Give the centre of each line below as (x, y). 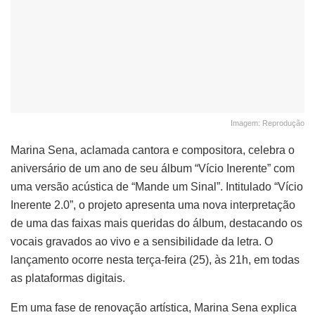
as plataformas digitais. (68, 278)
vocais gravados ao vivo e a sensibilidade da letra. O (142, 241)
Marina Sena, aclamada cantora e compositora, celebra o (153, 150)
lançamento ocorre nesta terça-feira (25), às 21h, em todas (155, 259)
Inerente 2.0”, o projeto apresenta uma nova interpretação (153, 205)
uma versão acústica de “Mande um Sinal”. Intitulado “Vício (157, 186)
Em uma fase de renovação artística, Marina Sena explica (154, 307)
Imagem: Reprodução (268, 123)
